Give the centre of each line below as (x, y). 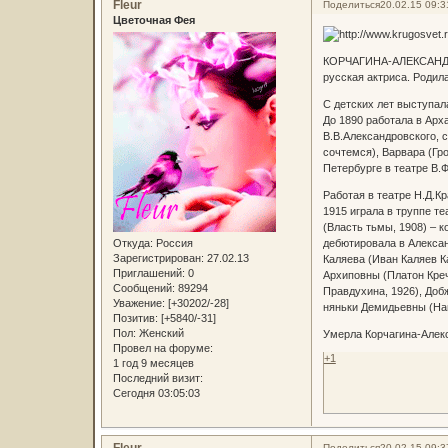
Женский (159, 333)
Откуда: (132, 243)
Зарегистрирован (156, 258)
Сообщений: (143, 288)
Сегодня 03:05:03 (156, 393)
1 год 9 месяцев (153, 363)
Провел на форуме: (162, 348)
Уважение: (138, 303)
